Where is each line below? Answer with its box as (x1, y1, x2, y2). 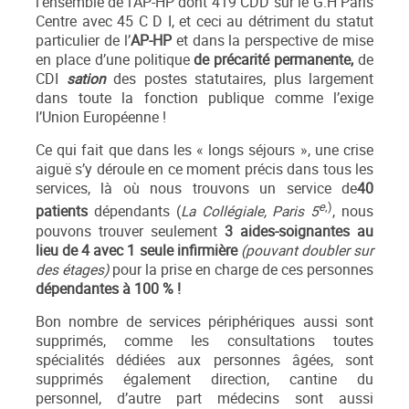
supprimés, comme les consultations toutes (36, 330, 373, 351)
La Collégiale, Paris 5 (180, 202, 320, 222)
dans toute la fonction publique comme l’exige (36, 89, 373, 109)
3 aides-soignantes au (225, 221, 373, 241)
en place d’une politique (36, 50, 194, 70)
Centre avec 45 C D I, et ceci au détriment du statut (36, 12, 373, 32)
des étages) (36, 259, 109, 279)
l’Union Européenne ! (36, 108, 166, 128)
